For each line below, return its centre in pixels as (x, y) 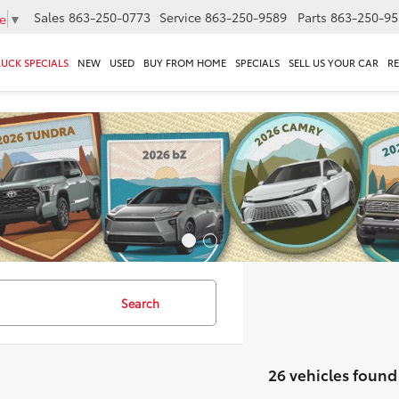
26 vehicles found (333, 374)
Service (180, 17)
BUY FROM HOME (185, 63)
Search (140, 303)
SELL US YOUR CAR (334, 63)
